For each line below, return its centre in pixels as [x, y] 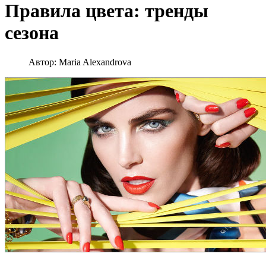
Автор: [44, 62]
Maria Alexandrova [95, 62]
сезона [32, 33]
